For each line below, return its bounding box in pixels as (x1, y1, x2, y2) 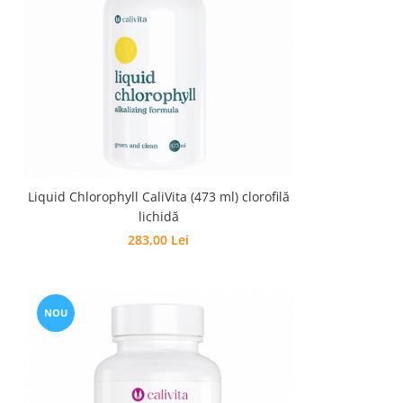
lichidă (138, 208, 179, 225)
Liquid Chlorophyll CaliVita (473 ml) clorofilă (27, 188, 290, 205)
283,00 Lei (128, 231, 189, 248)
